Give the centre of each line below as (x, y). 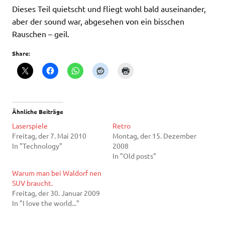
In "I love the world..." (46, 203)
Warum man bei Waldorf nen (57, 173)
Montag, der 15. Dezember (154, 135)
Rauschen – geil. (41, 33)
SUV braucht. (32, 183)
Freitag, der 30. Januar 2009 (56, 193)
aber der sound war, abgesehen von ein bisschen (98, 21)
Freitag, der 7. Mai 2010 (49, 135)
